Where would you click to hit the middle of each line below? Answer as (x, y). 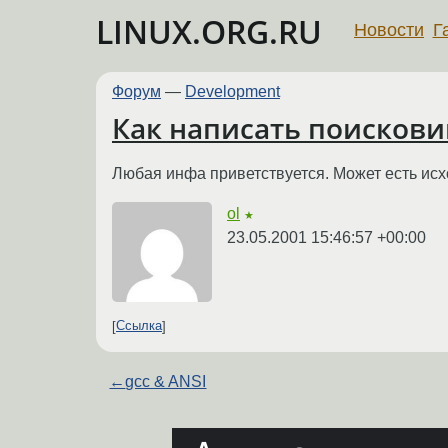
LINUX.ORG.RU (209, 31)
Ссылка (139, 326)
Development (232, 91)
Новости (389, 29)
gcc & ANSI (166, 381)
